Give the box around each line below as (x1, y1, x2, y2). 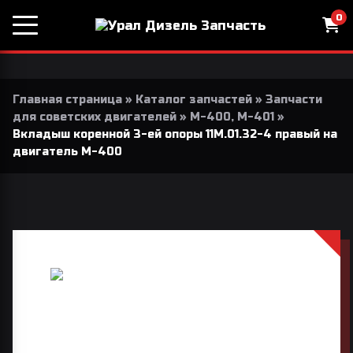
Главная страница (13, 93, 122, 106)
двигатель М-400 (13, 145, 122, 158)
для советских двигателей (13, 110, 176, 124)
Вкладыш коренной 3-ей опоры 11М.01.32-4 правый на (13, 128, 337, 141)
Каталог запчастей (136, 93, 252, 106)
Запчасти (266, 93, 322, 106)
